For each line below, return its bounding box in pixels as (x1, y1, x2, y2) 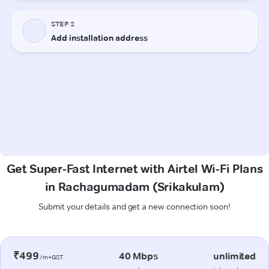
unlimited (213, 250, 256, 262)
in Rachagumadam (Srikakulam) (44, 179, 225, 194)
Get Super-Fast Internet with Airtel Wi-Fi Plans (6, 161, 263, 176)
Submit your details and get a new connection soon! (38, 201, 231, 212)
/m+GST (38, 253, 64, 261)
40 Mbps (118, 250, 158, 262)
